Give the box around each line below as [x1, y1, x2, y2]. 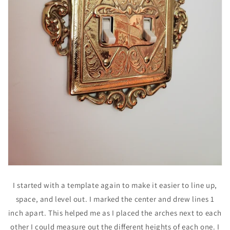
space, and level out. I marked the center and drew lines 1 [15, 194, 215, 204]
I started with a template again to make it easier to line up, [13, 180, 217, 190]
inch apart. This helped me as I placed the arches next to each [8, 207, 222, 218]
